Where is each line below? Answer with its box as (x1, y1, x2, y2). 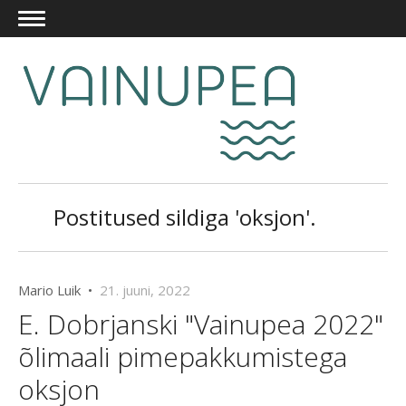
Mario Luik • (18, 281, 100, 300)
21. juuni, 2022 (100, 281, 190, 300)
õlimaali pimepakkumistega (18, 338, 347, 376)
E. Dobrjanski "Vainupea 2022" (18, 305, 383, 343)
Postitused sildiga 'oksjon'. (53, 202, 316, 233)
